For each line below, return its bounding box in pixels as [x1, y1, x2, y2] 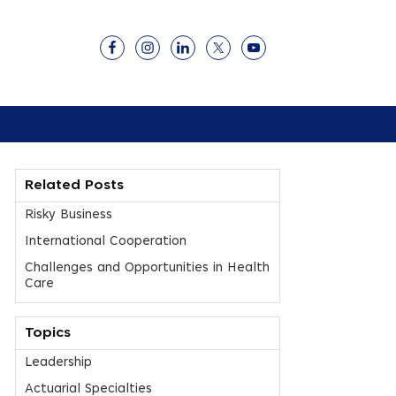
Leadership [25, 356, 92, 369]
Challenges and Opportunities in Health [25, 262, 270, 275]
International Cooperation [25, 235, 187, 248]
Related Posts [25, 179, 124, 193]
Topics [25, 326, 71, 340]
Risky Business [25, 209, 112, 222]
